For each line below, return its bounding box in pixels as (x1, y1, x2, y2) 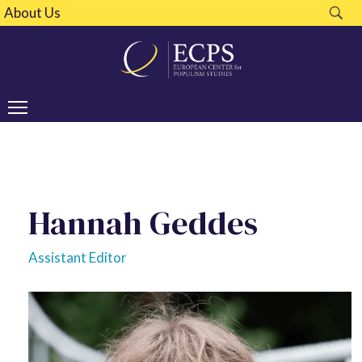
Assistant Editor (28, 248, 127, 266)
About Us (4, 4, 61, 21)
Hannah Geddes (28, 200, 258, 246)
